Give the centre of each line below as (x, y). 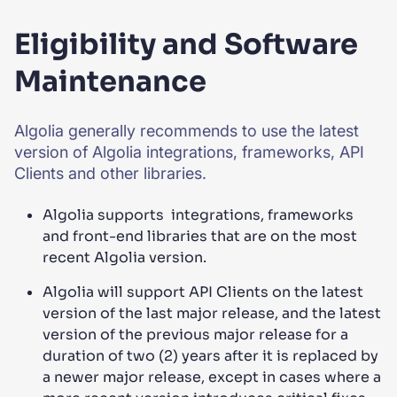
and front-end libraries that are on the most (200, 236)
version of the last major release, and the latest (212, 313)
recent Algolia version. (125, 257)
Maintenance (110, 82)
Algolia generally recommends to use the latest (187, 131)
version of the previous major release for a (195, 335)
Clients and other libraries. (113, 173)
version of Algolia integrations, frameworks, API (189, 152)
